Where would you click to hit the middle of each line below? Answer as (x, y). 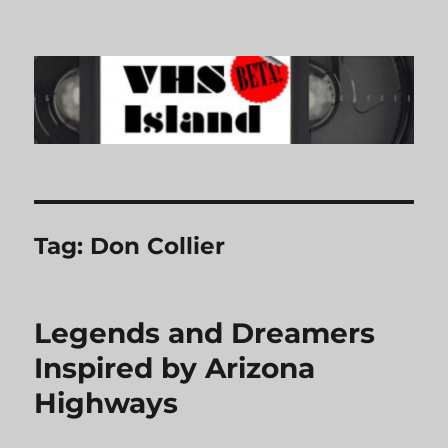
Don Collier (158, 246)
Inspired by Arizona (175, 368)
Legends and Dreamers (205, 333)
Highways (106, 403)
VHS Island (100, 56)
